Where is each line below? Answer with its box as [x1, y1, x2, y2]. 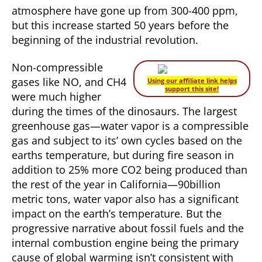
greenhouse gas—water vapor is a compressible [12, 119, 249, 133]
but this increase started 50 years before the [12, 18, 229, 32]
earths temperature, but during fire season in [12, 148, 234, 162]
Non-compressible [12, 60, 103, 74]
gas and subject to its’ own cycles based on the [12, 133, 242, 147]
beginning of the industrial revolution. [12, 32, 198, 47]
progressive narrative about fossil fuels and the [12, 221, 244, 235]
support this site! [165, 84, 219, 93]
